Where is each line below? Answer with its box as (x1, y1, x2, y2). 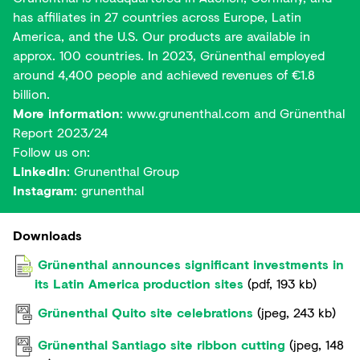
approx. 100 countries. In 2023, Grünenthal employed (13, 46, 325, 64)
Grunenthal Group (74, 162, 179, 180)
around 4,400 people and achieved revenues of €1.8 (13, 65, 315, 84)
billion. (13, 84, 50, 103)
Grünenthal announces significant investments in (38, 255, 344, 273)
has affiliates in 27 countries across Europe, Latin (13, 7, 301, 26)
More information (13, 104, 120, 122)
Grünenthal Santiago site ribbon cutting (38, 335, 285, 354)
